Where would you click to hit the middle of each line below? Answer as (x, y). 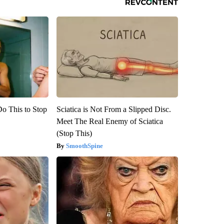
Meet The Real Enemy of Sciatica (109, 121)
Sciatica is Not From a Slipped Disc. (113, 109)
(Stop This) (74, 133)
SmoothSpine (84, 146)
